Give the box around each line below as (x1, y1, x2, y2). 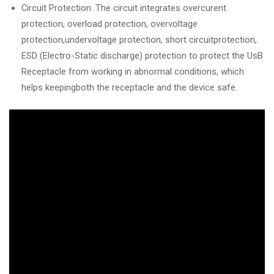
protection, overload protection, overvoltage (21, 18, 198, 29)
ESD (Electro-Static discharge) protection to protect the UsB (21, 50, 263, 61)
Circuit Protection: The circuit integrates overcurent (21, 2, 226, 13)
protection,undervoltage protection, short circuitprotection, (21, 34, 257, 45)
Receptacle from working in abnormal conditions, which (21, 65, 244, 77)
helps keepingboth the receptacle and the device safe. (21, 81, 237, 93)
